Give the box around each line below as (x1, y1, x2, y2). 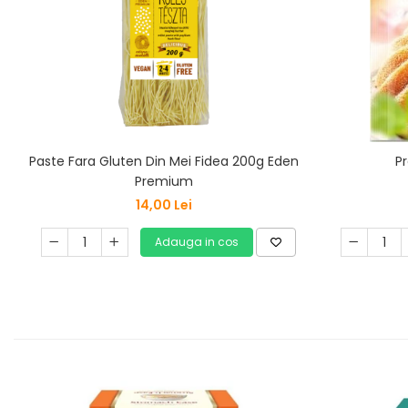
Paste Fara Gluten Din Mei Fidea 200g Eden (28, 152, 299, 170)
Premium (134, 172, 193, 190)
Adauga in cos (154, 234, 239, 250)
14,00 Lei (135, 196, 192, 214)
